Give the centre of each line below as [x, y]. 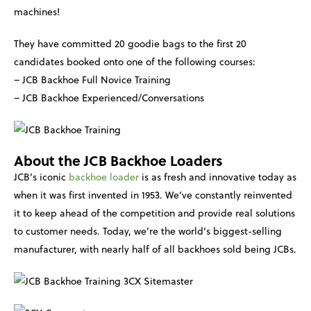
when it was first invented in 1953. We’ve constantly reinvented [153, 195]
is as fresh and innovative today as [218, 177]
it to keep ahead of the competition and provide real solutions [154, 213]
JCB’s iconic [41, 177]
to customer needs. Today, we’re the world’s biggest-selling [148, 231]
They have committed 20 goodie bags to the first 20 [130, 43]
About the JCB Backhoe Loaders [118, 160]
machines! [37, 11]
